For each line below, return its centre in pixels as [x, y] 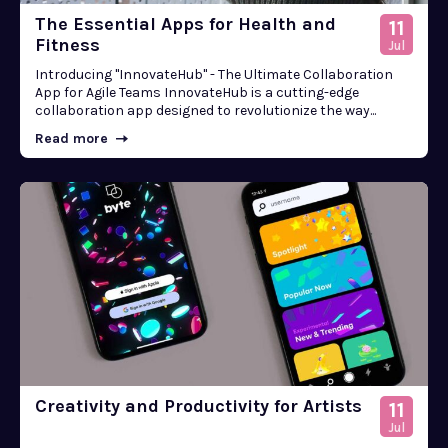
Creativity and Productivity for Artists [198, 405]
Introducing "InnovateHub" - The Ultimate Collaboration [214, 74]
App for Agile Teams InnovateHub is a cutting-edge [99, 92]
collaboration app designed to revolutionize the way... [205, 110]
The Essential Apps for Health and [185, 23]
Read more [71, 138]
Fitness [67, 44]
